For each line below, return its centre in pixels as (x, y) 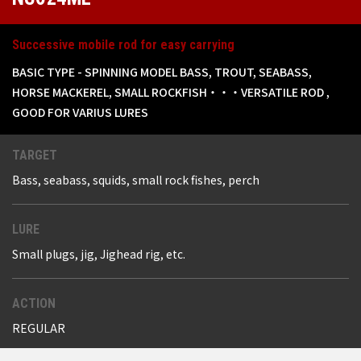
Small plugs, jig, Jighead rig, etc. (99, 254)
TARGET (35, 156)
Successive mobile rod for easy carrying (123, 45)
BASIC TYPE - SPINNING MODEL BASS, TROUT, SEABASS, (162, 72)
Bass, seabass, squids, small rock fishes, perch (136, 180)
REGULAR (39, 328)
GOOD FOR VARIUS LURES (80, 112)
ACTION (34, 304)
